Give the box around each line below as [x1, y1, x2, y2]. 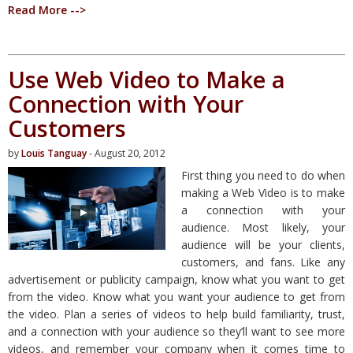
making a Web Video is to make [181, 184, 345, 200]
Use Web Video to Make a [8, 63, 285, 95]
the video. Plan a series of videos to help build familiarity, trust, [8, 306, 345, 321]
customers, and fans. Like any [181, 254, 345, 269]
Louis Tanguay [21, 146, 87, 160]
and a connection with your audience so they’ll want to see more [8, 323, 345, 339]
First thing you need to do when [181, 167, 345, 183]
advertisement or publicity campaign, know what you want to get [8, 271, 345, 287]
